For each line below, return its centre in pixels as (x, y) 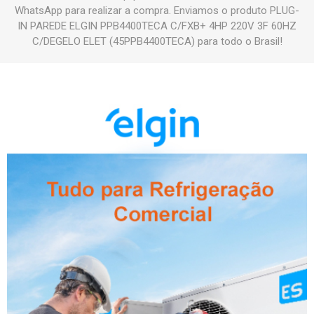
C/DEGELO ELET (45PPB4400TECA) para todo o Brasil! (157, 42)
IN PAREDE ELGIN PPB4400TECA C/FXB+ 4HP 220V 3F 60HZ (157, 26)
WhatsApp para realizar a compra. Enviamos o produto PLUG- (157, 11)
